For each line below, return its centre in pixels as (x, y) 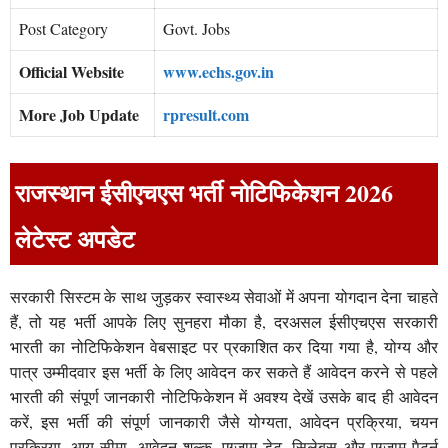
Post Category (63, 29)
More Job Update (79, 115)
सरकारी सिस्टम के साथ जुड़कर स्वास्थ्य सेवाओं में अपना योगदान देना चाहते (224, 296)
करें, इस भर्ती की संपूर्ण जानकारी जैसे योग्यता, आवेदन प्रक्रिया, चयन (224, 421)
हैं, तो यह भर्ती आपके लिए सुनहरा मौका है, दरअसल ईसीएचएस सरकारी (224, 321)
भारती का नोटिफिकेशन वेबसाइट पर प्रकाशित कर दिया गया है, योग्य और (224, 346)
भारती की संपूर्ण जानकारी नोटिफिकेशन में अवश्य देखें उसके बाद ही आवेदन (224, 396)
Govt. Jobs (196, 29)
